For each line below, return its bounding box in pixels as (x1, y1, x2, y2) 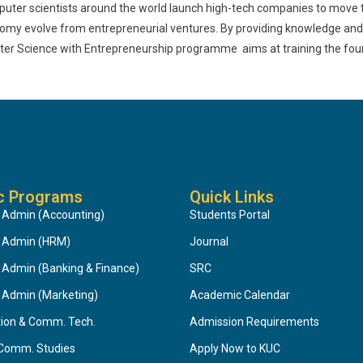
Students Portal (190, 208, 270, 221)
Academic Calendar (190, 288, 290, 301)
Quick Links (190, 187, 274, 207)
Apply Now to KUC (190, 342, 280, 355)
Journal (190, 235, 228, 248)
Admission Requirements (190, 315, 319, 328)
